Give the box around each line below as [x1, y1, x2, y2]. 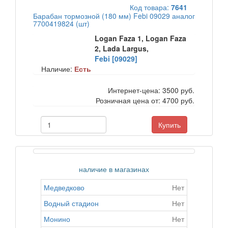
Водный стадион [44, 198, 99, 208]
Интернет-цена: [108, 85, 162, 95]
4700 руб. [162, 95, 194, 105]
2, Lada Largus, [95, 43, 149, 53]
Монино [44, 214, 70, 224]
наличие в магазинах [79, 164, 149, 174]
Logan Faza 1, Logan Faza [95, 33, 187, 43]
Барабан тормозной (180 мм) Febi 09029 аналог [33, 11, 195, 21]
